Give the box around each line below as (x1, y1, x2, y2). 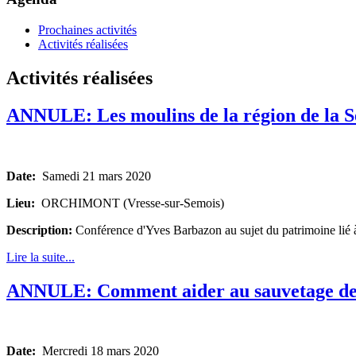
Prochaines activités (38, 22, 137, 37)
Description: (6, 222, 75, 237)
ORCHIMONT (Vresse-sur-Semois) (35, 195, 224, 210)
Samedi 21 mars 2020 (36, 168, 151, 183)
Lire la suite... (6, 250, 75, 264)
